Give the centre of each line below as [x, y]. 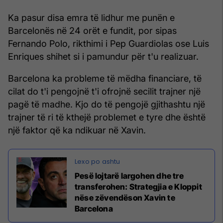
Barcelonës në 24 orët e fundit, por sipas [92, 30]
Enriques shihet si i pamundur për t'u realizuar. [103, 56]
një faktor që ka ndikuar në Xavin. [77, 130]
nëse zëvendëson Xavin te [125, 197]
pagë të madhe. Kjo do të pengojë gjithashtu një [107, 104]
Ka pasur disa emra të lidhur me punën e [91, 17]
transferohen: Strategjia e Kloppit [138, 186]
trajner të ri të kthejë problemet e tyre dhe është [107, 117]
